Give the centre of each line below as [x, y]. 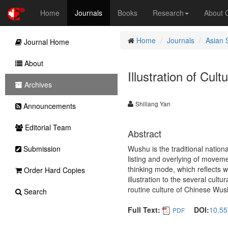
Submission [41, 149]
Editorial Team [47, 127]
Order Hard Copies [53, 170]
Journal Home [46, 42]
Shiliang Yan [153, 104]
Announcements [49, 106]
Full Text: [144, 210]
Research [168, 13]
